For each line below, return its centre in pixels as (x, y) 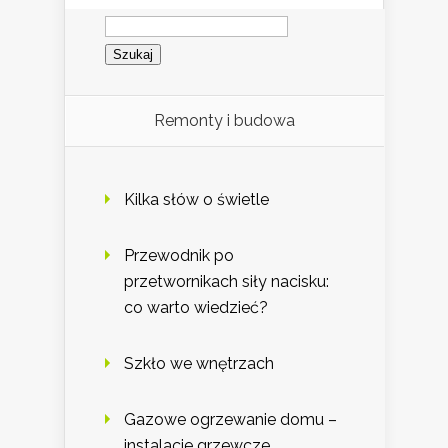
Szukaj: (129, 16)
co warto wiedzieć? (196, 307)
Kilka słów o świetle (196, 199)
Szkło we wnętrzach (199, 363)
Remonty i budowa (224, 120)
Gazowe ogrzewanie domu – (230, 419)
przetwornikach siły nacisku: (226, 281)
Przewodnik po (179, 255)
